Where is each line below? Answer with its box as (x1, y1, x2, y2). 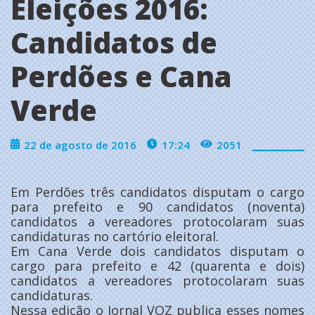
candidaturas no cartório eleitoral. (11, 227, 219, 245)
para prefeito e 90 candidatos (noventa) (11, 198, 304, 215)
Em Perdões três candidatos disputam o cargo (11, 183, 304, 200)
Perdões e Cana (11, 56, 232, 96)
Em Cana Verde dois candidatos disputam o (11, 242, 304, 259)
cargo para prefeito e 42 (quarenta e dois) (11, 257, 304, 274)
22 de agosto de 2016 (24, 137, 136, 152)
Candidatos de (11, 22, 217, 62)
